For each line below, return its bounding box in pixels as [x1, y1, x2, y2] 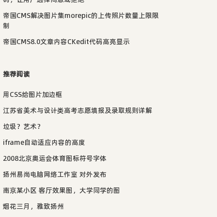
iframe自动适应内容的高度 [3, 137, 85, 147]
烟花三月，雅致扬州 [3, 201, 64, 211]
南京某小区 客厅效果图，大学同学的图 [3, 185, 120, 195]
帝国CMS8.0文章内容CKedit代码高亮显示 [3, 36, 130, 46]
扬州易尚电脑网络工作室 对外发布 [3, 169, 107, 179]
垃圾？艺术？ [3, 121, 44, 131]
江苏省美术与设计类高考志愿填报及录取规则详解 [3, 105, 152, 115]
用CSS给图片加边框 [3, 89, 62, 99]
